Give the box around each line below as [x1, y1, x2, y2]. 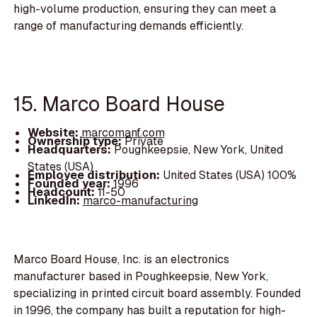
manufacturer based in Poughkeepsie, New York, [13, 269, 269, 284]
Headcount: [27, 185, 98, 200]
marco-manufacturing [82, 193, 198, 209]
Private [124, 134, 163, 149]
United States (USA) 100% [162, 168, 296, 183]
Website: [27, 125, 81, 141]
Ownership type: [27, 134, 125, 149]
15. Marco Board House [13, 90, 226, 117]
